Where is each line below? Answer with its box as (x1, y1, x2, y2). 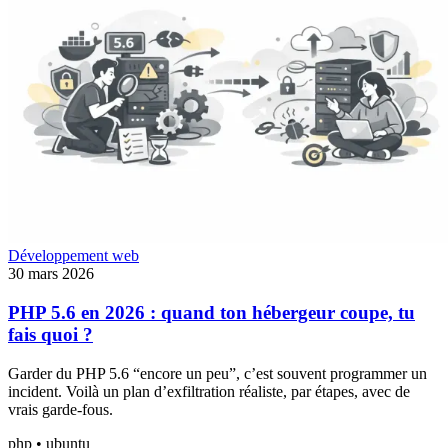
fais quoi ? (8, 324, 93, 345)
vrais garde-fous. (8, 400, 113, 418)
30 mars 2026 (8, 265, 94, 283)
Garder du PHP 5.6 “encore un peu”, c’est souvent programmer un (8, 364, 427, 382)
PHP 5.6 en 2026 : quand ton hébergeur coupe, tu (8, 302, 415, 323)
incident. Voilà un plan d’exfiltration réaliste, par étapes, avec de (8, 382, 410, 400)
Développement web (8, 247, 139, 265)
